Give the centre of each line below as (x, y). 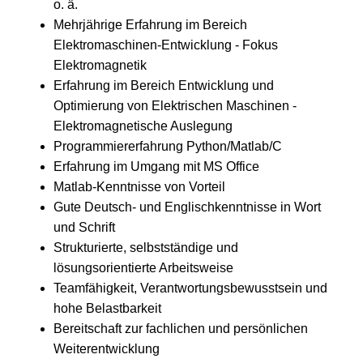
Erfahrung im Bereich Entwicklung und (164, 85)
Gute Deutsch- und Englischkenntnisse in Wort (187, 207)
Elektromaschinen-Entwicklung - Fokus (166, 45)
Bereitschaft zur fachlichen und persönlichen (181, 328)
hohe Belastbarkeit (107, 308)
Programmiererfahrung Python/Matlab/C (169, 146)
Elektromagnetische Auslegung (143, 126)
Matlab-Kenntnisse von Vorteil (139, 186)
